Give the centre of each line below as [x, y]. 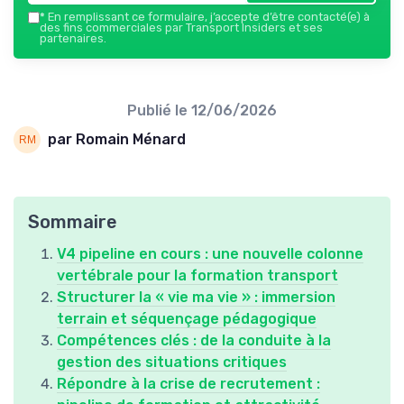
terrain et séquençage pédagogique [187, 318]
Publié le [159, 110]
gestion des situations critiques [172, 362]
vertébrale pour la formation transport [197, 275]
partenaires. [73, 38]
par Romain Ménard [117, 140]
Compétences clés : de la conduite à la [194, 340]
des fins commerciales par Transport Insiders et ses [181, 27]
